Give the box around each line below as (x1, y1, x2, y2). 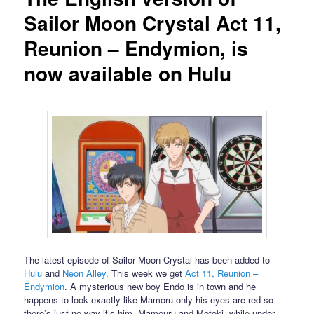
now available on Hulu (24, 59, 232, 88)
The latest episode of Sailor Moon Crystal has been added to (24, 252, 271, 266)
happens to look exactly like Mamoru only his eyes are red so (24, 292, 274, 306)
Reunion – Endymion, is (24, 34, 249, 63)
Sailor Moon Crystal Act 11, (24, 8, 282, 38)
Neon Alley (62, 266, 107, 280)
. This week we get (106, 266, 186, 280)
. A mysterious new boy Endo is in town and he (64, 279, 257, 293)
